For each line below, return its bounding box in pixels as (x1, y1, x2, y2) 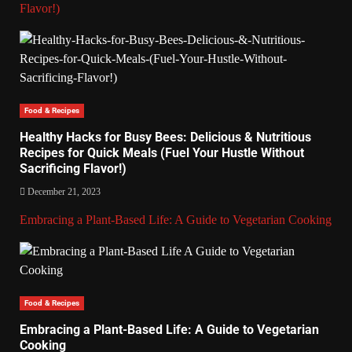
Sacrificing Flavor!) (20, 160, 126, 176)
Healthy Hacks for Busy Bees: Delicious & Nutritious (20, 129, 311, 145)
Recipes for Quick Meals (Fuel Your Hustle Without (20, 145, 304, 160)
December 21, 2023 (25, 185, 101, 197)
